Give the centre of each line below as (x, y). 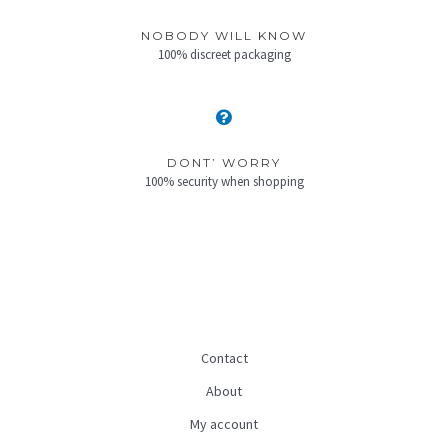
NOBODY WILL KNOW (224, 36)
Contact (224, 358)
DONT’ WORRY (224, 163)
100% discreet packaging (224, 55)
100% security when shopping (224, 182)
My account (224, 424)
